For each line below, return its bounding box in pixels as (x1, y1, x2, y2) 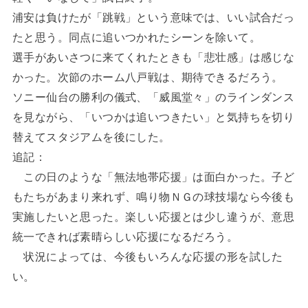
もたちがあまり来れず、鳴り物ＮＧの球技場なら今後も (12, 190, 295, 203)
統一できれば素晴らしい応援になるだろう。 (12, 230, 239, 243)
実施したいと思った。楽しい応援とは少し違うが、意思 (12, 210, 295, 223)
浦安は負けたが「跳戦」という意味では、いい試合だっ (12, 10, 295, 23)
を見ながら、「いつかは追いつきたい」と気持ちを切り (12, 110, 295, 123)
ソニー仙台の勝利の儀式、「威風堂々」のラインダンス (12, 90, 295, 103)
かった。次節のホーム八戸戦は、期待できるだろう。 (12, 70, 283, 83)
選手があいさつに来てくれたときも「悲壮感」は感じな (12, 50, 295, 63)
